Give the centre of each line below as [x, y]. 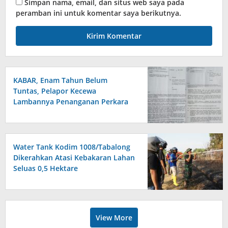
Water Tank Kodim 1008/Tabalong [72, 147]
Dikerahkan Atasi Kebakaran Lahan [74, 157]
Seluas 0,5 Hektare [46, 168]
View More [114, 217]
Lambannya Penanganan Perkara [71, 101]
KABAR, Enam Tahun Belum [60, 80]
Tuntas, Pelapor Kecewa [55, 91]
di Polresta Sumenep [49, 112]
